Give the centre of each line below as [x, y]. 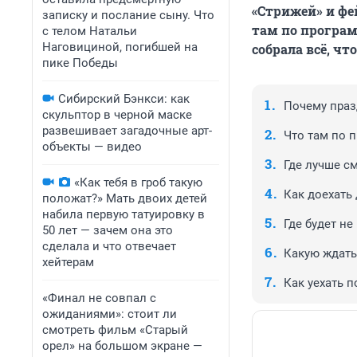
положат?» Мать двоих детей [125, 198]
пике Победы [80, 63]
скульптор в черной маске [117, 115]
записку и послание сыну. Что [128, 15]
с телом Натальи [90, 31]
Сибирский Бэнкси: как [124, 99]
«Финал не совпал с [99, 298]
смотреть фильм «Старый [115, 330]
